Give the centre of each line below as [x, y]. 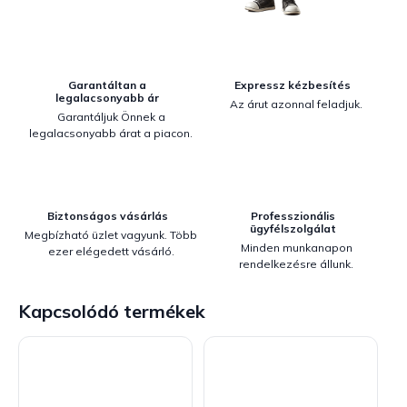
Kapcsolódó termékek [112, 311]
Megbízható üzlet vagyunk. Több [111, 235]
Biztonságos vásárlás [107, 216]
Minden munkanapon [296, 248]
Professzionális [293, 216]
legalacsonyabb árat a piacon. [111, 133]
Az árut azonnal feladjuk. [296, 104]
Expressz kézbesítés [293, 85]
